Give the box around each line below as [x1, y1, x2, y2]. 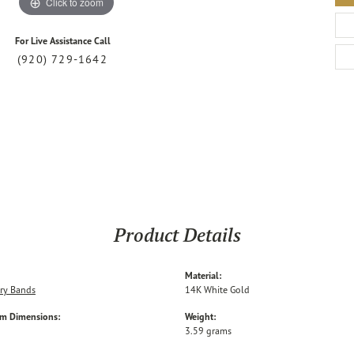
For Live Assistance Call [14, 35, 111, 47]
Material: [185, 269, 221, 282]
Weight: [185, 311, 216, 323]
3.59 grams [185, 325, 232, 337]
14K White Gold [185, 284, 250, 296]
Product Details [113, 223, 241, 248]
